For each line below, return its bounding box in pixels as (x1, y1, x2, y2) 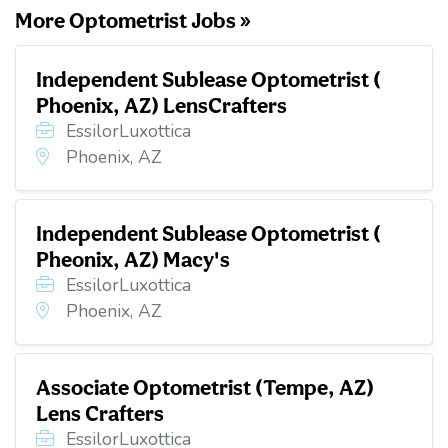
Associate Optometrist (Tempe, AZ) (36, 374, 374, 401)
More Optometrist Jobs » (15, 7, 251, 34)
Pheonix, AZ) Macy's (36, 246, 230, 273)
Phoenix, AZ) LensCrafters (36, 92, 287, 119)
